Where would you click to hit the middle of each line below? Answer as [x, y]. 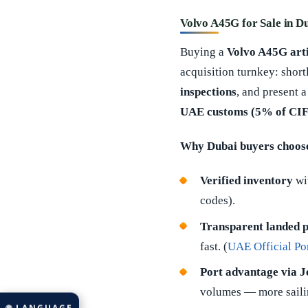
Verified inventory [246, 181]
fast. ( [213, 246]
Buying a [203, 52]
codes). [217, 201]
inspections [208, 91]
